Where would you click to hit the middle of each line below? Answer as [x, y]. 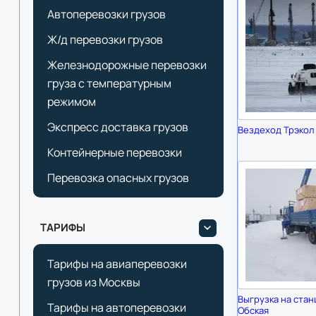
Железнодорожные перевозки [127, 65]
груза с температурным [109, 83]
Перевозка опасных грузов [118, 178]
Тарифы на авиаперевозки [117, 264]
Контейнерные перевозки [114, 152]
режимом [71, 102]
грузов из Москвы [93, 282]
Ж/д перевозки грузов [105, 39]
